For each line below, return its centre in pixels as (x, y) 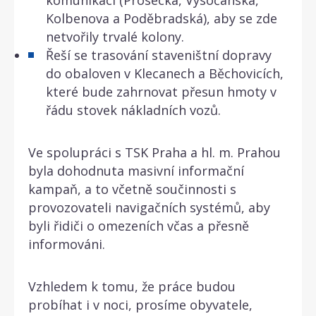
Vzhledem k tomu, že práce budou (132, 286)
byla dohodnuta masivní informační (136, 170)
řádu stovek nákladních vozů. (133, 110)
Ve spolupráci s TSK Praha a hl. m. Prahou (154, 152)
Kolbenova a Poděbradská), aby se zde (162, 18)
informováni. (68, 244)
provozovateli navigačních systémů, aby (149, 207)
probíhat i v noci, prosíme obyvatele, (140, 304)
